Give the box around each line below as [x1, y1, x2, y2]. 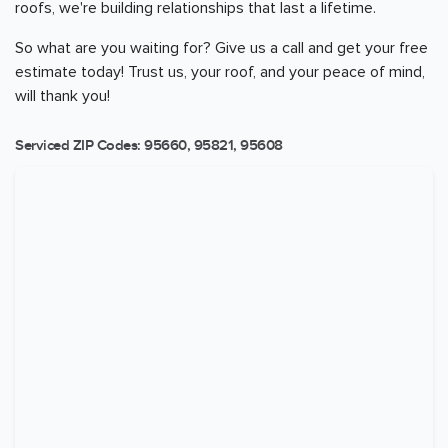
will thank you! [15, 86, 110, 107]
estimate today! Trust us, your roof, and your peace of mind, [15, 62, 425, 83]
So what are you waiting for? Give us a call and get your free [15, 38, 428, 59]
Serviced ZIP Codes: [15, 136, 141, 156]
